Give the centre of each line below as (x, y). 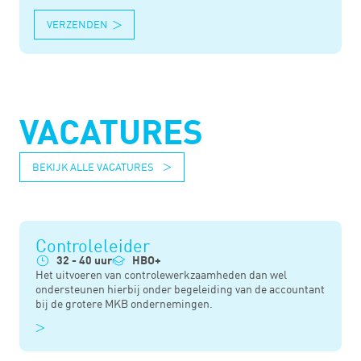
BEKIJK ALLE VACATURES (93, 166)
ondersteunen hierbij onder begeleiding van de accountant (180, 289)
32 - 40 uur (84, 261)
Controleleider (93, 245)
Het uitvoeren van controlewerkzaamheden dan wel (161, 275)
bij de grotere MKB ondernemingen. (124, 304)
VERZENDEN (77, 25)
